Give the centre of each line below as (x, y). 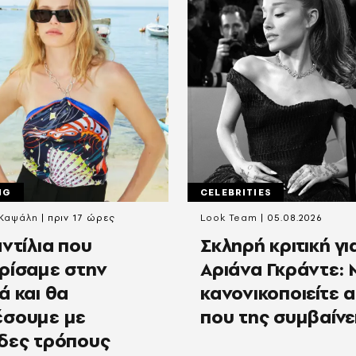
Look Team (229, 218)
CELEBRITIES (236, 193)
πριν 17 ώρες (81, 218)
